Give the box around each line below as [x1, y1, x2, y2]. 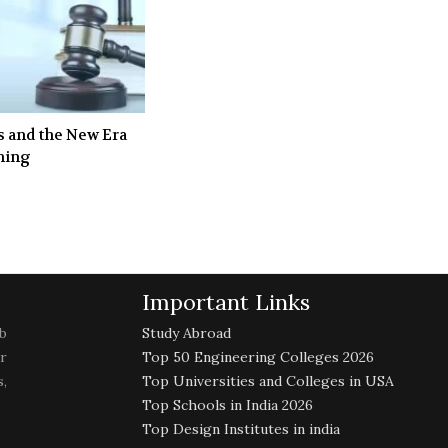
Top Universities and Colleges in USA [142, 371, 395, 390]
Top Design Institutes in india [142, 419, 341, 438]
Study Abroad [142, 323, 232, 342]
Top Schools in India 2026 [142, 395, 314, 414]
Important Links [142, 287, 311, 316]
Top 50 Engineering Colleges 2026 [142, 347, 375, 366]
